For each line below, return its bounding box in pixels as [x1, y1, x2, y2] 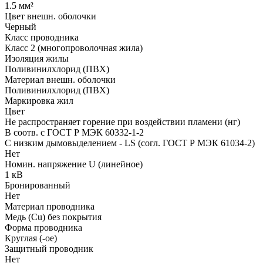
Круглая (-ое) [5, 232, 57, 243]
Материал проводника [5, 201, 95, 211]
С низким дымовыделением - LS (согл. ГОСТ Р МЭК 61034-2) [5, 137, 255, 148]
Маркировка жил [5, 95, 73, 106]
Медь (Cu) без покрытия [5, 211, 102, 222]
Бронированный [5, 180, 70, 190]
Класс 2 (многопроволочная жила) [5, 42, 143, 53]
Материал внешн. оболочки [5, 74, 116, 85]
